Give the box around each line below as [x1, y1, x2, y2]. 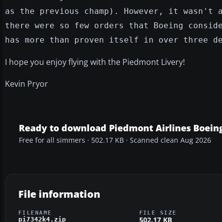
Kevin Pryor [5, 78, 48, 89]
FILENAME [18, 209, 52, 216]
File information [18, 187, 100, 201]
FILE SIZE [139, 209, 177, 216]
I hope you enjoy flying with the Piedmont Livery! [5, 56, 185, 67]
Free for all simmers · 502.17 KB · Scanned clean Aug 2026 [19, 135, 211, 145]
